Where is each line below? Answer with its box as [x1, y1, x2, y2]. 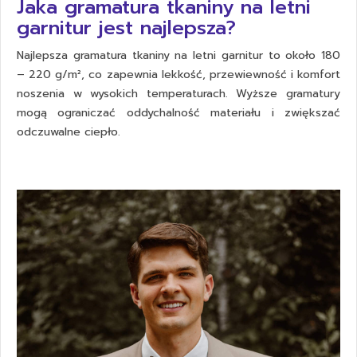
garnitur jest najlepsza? [17, 14, 236, 43]
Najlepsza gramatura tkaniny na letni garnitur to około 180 [17, 47, 340, 65]
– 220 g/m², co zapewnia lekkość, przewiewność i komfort [17, 66, 340, 84]
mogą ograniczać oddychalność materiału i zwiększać [17, 104, 340, 122]
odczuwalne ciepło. [17, 124, 120, 141]
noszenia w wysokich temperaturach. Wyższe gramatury [17, 85, 340, 103]
